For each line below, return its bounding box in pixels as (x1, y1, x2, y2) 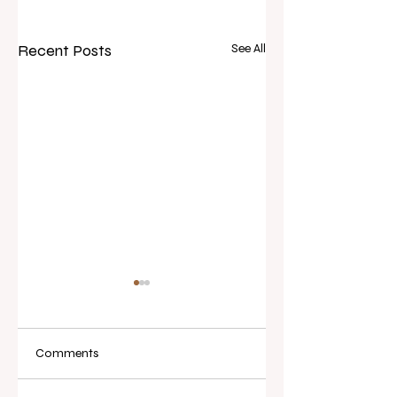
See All (231, 40, 266, 56)
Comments (35, 345, 98, 361)
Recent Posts (18, 40, 112, 60)
